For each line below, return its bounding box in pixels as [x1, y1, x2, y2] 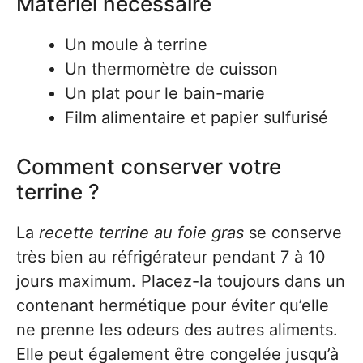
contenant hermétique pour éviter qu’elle [16, 296, 329, 315]
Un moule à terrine [65, 35, 207, 54]
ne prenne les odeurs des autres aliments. [16, 320, 338, 340]
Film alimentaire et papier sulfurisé [65, 108, 328, 127]
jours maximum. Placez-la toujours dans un [16, 271, 345, 291]
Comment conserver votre [16, 154, 281, 179]
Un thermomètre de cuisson [65, 59, 278, 79]
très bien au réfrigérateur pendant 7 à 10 [16, 247, 326, 267]
